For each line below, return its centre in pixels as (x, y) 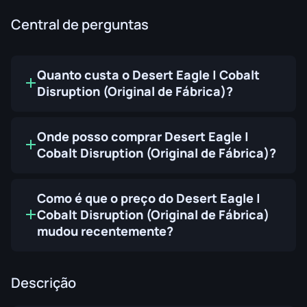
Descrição (44, 283)
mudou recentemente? (105, 231)
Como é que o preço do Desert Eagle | (149, 198)
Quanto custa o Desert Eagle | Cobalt (148, 75)
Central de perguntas (80, 25)
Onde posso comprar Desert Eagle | (143, 137)
